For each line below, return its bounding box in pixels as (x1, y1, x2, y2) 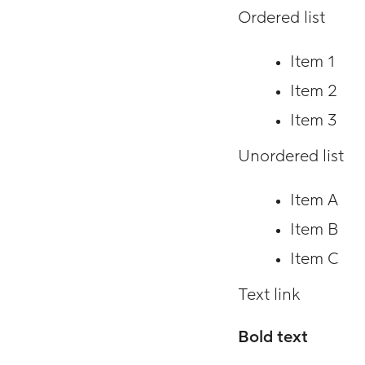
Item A (290, 192, 338, 209)
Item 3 (290, 112, 337, 129)
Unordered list (238, 148, 344, 165)
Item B (290, 222, 338, 238)
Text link (238, 287, 300, 303)
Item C (290, 251, 339, 267)
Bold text (238, 329, 308, 345)
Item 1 (290, 54, 336, 70)
